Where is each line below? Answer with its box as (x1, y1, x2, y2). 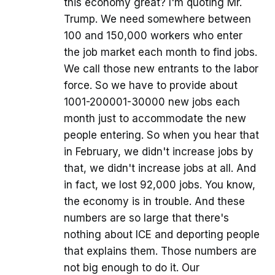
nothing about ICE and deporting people (64, 228, 260, 241)
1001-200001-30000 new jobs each (64, 96, 240, 109)
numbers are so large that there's (64, 212, 229, 225)
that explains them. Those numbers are (64, 245, 257, 258)
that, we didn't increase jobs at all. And (64, 162, 256, 175)
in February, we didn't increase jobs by (64, 145, 254, 158)
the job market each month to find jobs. (64, 46, 257, 59)
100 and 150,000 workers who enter (64, 29, 242, 42)
